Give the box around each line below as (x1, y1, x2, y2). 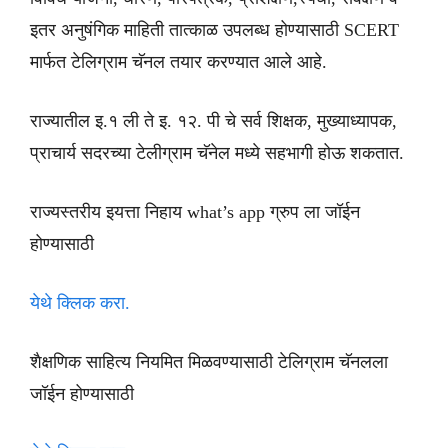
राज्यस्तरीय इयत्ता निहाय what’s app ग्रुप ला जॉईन (30, 202, 360, 223)
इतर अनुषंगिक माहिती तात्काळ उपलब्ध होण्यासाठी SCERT (30, 20, 399, 41)
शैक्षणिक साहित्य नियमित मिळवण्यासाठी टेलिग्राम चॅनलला (30, 352, 388, 373)
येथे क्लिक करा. (30, 293, 130, 314)
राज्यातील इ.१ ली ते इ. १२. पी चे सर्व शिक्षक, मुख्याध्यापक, (30, 111, 397, 132)
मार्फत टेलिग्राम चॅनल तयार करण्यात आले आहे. (30, 52, 327, 73)
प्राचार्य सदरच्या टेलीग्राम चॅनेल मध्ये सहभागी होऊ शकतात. (30, 143, 404, 164)
